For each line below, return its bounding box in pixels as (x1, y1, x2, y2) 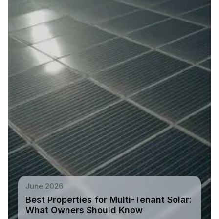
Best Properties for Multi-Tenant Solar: (25, 195, 192, 205)
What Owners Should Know (25, 205, 143, 216)
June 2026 (25, 181, 63, 191)
